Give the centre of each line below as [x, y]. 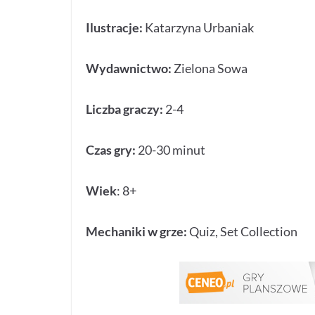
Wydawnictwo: [130, 68]
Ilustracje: [115, 27]
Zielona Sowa [211, 68]
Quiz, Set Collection [243, 231]
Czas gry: [112, 150]
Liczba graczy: [126, 109]
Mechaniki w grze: [137, 231]
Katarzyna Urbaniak [199, 27]
